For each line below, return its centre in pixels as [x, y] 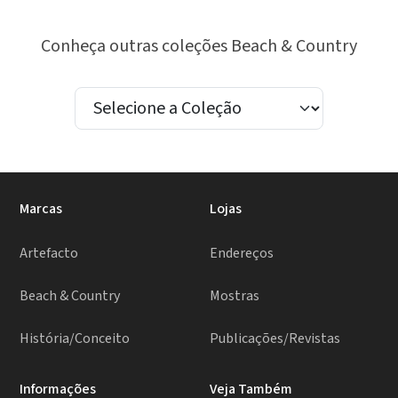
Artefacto [49, 254]
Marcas [41, 209]
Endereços [242, 254]
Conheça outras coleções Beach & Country [199, 47]
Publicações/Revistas [275, 339]
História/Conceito [75, 339]
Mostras [235, 296]
